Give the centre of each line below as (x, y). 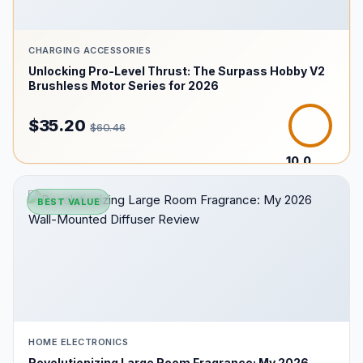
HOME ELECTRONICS (78, 342)
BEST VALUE (68, 202)
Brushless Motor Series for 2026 (124, 85)
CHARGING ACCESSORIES (90, 50)
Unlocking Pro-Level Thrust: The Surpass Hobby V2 (177, 71)
